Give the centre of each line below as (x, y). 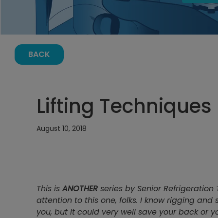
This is (49, 189)
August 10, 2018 (62, 128)
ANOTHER (80, 189)
